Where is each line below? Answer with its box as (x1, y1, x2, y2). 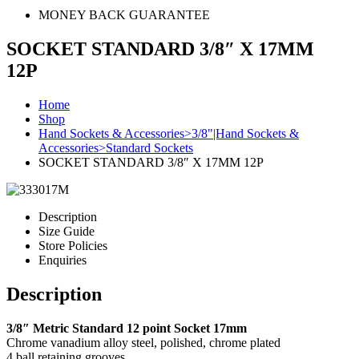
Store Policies (38, 238, 107, 252)
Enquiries (38, 252, 87, 267)
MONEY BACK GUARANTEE (38, 8, 210, 22)
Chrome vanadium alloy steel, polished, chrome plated (6, 335, 280, 349)
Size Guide (38, 224, 95, 238)
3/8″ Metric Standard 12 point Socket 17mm (6, 321, 247, 335)
